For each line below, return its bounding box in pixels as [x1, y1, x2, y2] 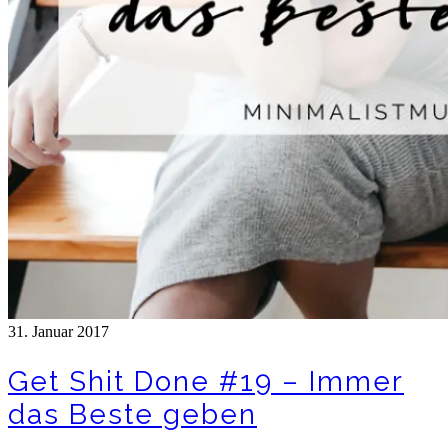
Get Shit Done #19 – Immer [8, 364, 404, 398]
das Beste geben [8, 397, 257, 431]
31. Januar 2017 [8, 323, 109, 341]
